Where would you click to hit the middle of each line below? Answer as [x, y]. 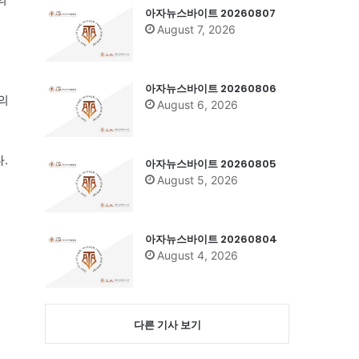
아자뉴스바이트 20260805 [211, 163]
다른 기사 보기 [167, 324]
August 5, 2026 [198, 179]
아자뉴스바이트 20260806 [211, 88]
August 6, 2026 [198, 104]
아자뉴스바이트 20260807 [210, 13]
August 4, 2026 [198, 255]
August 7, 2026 [196, 29]
